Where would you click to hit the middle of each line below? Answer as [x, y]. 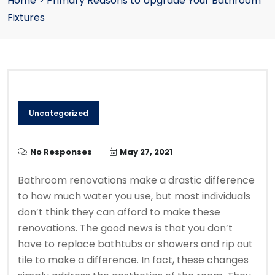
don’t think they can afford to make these [119, 212]
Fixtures [26, 18]
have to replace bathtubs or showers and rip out [135, 244]
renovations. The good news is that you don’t [125, 228]
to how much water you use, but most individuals [134, 196]
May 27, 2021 [146, 152]
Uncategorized [59, 114]
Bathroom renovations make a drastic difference [136, 180]
